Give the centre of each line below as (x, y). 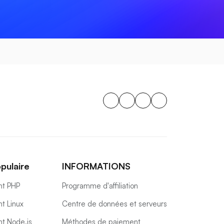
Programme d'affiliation (100, 186)
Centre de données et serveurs (114, 204)
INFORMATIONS (96, 166)
